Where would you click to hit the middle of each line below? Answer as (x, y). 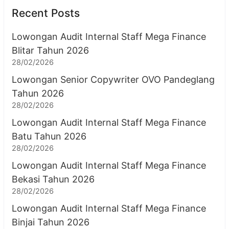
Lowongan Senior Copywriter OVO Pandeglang (113, 79)
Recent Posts (46, 13)
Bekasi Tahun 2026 (53, 179)
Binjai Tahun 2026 (51, 222)
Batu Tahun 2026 (49, 136)
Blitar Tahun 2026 (50, 50)
